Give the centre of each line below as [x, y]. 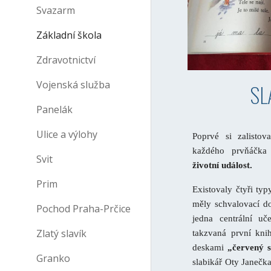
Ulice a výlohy [67, 134]
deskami [210, 247]
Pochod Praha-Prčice [83, 209]
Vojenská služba [73, 85]
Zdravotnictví [66, 60]
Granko [53, 258]
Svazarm [56, 10]
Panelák [54, 109]
